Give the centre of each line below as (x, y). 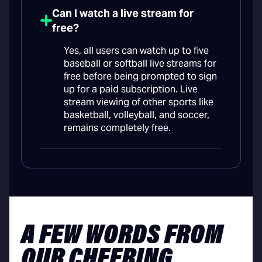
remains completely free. (117, 128)
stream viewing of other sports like (139, 102)
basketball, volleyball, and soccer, (137, 115)
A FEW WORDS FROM (122, 237)
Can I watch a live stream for (123, 13)
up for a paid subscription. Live (131, 89)
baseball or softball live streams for (140, 64)
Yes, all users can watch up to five (136, 51)
